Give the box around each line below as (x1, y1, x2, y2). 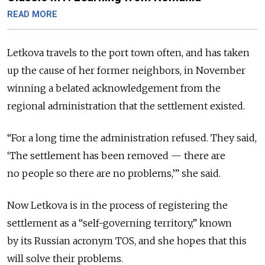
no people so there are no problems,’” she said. (7, 167, 221, 180)
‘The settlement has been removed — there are (7, 150, 225, 162)
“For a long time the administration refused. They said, (7, 132, 257, 144)
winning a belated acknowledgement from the (7, 82, 221, 95)
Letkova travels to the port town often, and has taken (7, 47, 250, 59)
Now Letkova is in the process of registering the (7, 199, 228, 212)
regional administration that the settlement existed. (7, 100, 245, 112)
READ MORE (7, 9, 57, 20)
